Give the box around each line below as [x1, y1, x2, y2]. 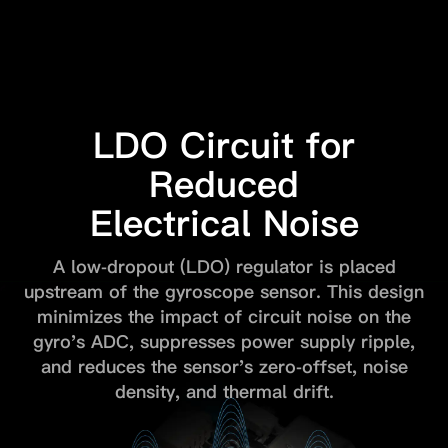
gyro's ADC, [33, 331, 134, 353]
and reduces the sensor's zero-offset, [40, 356, 357, 378]
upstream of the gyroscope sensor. [24, 281, 321, 303]
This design [327, 281, 424, 303]
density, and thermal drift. [114, 381, 334, 403]
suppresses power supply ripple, [140, 331, 415, 353]
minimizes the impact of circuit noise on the [37, 306, 411, 328]
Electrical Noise [89, 201, 359, 245]
